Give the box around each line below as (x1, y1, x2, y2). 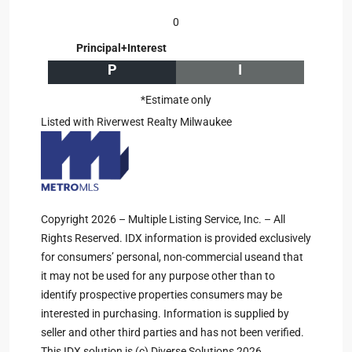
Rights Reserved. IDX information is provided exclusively (41, 232, 311, 244)
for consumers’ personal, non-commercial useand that (41, 251, 303, 263)
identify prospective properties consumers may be (41, 288, 282, 301)
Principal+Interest (76, 42, 167, 54)
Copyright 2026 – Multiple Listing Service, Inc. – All (41, 213, 285, 225)
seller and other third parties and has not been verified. (41, 326, 304, 339)
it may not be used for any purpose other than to (41, 269, 275, 282)
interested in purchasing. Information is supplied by (41, 307, 289, 320)
